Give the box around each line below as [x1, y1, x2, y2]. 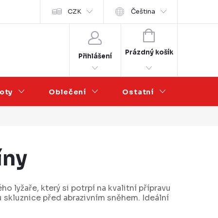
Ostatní [122, 88, 154, 96]
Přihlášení [78, 52, 112, 60]
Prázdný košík [125, 48, 173, 56]
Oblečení [49, 88, 87, 96]
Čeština [131, 7, 156, 16]
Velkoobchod [14, 7, 56, 16]
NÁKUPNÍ [154, 30, 186, 38]
